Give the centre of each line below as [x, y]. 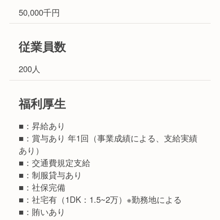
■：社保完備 [42, 187]
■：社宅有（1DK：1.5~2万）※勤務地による [100, 200]
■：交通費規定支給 [55, 163]
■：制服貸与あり [51, 175]
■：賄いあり [42, 212]
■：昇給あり [42, 126]
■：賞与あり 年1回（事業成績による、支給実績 [108, 138]
